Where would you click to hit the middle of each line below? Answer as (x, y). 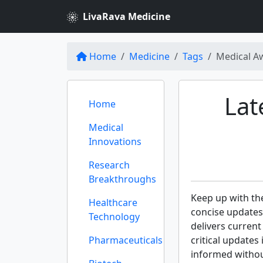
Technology (114, 217)
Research (109, 165)
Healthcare (113, 203)
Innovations (115, 141)
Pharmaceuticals (126, 240)
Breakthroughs (122, 179)
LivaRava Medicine (127, 16)
